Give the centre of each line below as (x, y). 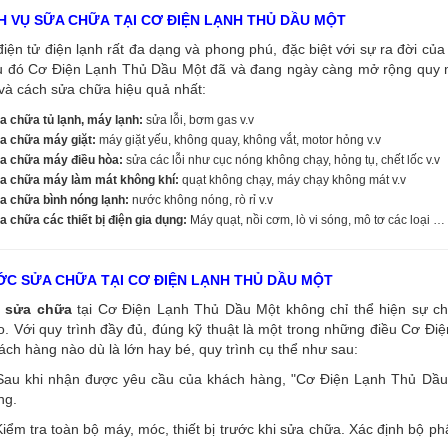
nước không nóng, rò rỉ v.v (201, 199)
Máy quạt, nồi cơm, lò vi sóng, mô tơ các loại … (316, 219)
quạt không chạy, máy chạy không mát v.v (292, 179)
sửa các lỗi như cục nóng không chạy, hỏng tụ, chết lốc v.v (281, 159)
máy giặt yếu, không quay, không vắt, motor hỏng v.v (240, 139)
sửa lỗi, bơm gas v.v (198, 119)
